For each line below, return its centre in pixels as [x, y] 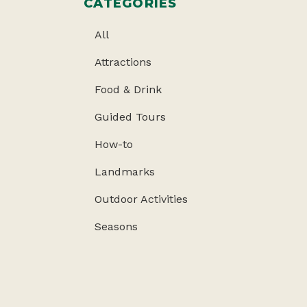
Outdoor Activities [141, 199]
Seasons [116, 226]
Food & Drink [128, 89]
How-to [114, 144]
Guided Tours [130, 117]
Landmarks [125, 172]
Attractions [123, 62]
